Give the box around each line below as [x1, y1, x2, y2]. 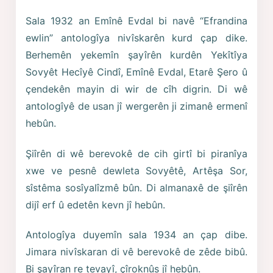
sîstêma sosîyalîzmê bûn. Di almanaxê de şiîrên [26, 181, 247, 194]
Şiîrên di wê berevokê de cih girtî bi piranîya [26, 147, 247, 160]
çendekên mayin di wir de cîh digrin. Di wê [26, 83, 247, 96]
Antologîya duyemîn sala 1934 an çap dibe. [26, 229, 247, 241]
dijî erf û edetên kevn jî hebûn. [26, 198, 166, 211]
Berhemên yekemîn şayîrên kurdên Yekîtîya [26, 49, 247, 62]
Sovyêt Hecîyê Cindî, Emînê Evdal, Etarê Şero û [26, 66, 247, 79]
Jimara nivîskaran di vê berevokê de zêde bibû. [26, 246, 247, 258]
